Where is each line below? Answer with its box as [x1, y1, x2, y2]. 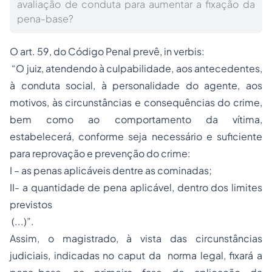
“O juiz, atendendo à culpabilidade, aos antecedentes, [10, 62, 262, 75]
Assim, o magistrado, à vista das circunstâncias [10, 232, 262, 245]
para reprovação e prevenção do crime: [10, 147, 191, 160]
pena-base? [17, 12, 73, 25]
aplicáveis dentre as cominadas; [62, 164, 212, 177]
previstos [10, 198, 52, 211]
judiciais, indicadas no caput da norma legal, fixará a [10, 249, 262, 262]
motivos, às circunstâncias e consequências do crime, [10, 96, 262, 109]
